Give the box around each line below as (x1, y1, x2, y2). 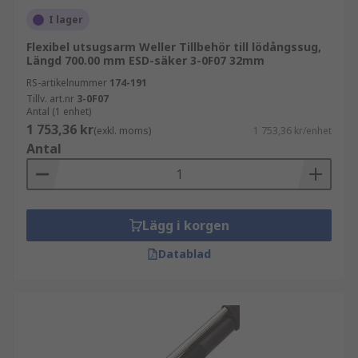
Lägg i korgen (141, 217, 229, 234)
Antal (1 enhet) (26, 105, 91, 118)
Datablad (158, 246, 211, 261)
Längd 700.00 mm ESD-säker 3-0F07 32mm (26, 53, 265, 68)
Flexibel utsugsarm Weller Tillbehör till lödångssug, (26, 39, 321, 54)
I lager (49, 13, 83, 26)
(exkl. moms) (93, 124, 151, 137)
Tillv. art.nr (26, 92, 74, 105)
